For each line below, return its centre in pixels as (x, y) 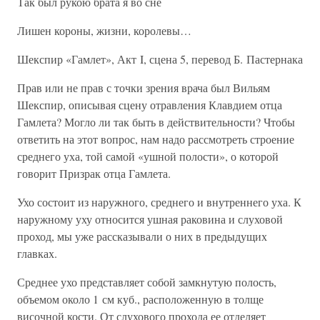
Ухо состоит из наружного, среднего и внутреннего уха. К (159, 202)
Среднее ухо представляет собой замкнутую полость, (147, 282)
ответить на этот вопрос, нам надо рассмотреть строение (156, 139)
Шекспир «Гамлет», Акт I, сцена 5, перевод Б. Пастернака (160, 59)
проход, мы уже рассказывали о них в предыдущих (142, 236)
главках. (37, 253)
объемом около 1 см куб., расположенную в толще (140, 299)
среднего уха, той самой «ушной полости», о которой (148, 156)
